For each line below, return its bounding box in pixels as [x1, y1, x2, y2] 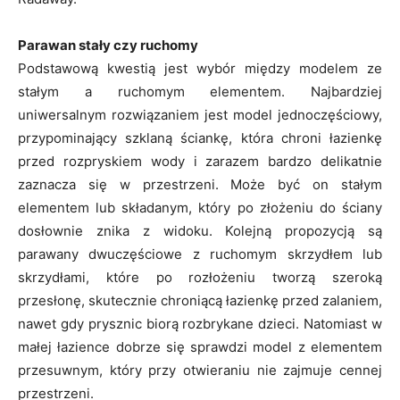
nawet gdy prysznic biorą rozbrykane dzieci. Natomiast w [18, 314, 382, 332]
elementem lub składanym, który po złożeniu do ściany [18, 198, 382, 216]
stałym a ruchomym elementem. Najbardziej [18, 82, 382, 100]
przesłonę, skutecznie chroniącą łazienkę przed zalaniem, [18, 291, 382, 309]
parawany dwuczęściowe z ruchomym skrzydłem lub [18, 245, 382, 262]
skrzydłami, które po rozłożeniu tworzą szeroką [18, 268, 382, 286]
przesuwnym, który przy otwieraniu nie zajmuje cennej [18, 361, 382, 379]
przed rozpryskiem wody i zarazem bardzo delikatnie [18, 152, 382, 170]
